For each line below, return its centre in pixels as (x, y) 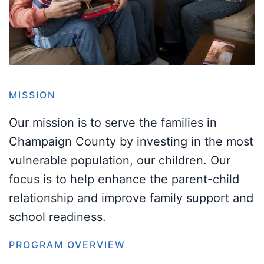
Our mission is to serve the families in (113, 122)
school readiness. (57, 217)
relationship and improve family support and (131, 198)
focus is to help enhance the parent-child (124, 179)
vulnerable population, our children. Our (120, 160)
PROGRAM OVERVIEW (67, 244)
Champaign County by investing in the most (131, 141)
